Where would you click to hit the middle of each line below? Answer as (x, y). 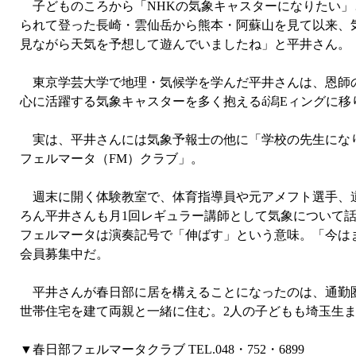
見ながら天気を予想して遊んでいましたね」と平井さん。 (185, 44)
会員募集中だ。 (64, 254)
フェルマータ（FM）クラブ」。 (112, 159)
